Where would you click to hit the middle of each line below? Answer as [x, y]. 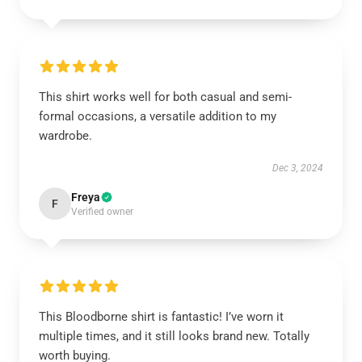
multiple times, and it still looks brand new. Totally [174, 336]
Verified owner [102, 212]
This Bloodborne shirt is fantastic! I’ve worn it [161, 317]
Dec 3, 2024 [298, 168]
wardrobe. [65, 136]
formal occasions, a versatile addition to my [158, 116]
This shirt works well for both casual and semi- [165, 97]
